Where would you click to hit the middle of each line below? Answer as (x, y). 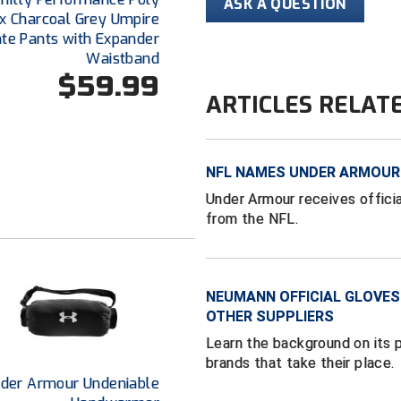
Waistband (123, 58)
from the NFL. (252, 218)
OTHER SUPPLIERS (270, 316)
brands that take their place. (300, 363)
